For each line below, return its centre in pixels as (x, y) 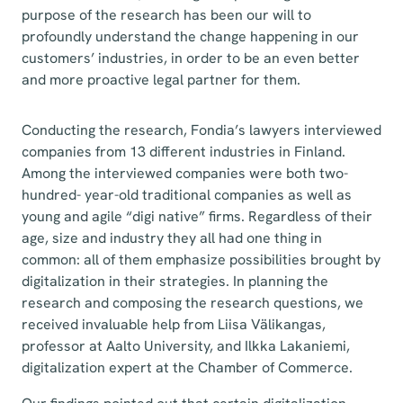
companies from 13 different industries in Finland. (184, 152)
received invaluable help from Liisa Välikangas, (174, 324)
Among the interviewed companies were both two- (185, 173)
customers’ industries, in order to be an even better (191, 58)
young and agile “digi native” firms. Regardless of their (197, 216)
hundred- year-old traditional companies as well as (187, 195)
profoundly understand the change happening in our (190, 36)
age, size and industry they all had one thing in (172, 238)
